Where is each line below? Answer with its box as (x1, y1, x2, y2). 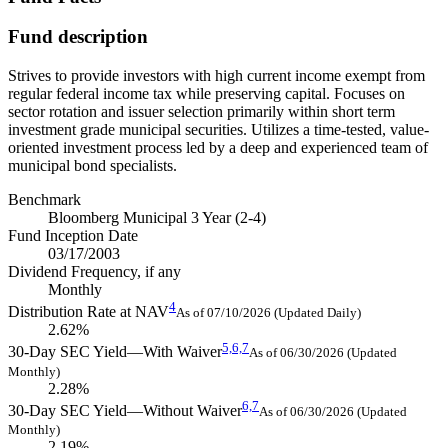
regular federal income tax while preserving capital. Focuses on (8, 85, 405, 102)
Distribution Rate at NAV (8, 303, 169, 321)
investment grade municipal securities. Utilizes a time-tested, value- (8, 121, 429, 138)
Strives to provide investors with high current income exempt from (8, 67, 425, 84)
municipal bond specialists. (8, 157, 177, 174)
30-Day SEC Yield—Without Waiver (8, 401, 242, 419)
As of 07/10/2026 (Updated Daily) (176, 305, 361, 321)
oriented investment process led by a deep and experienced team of (8, 139, 428, 156)
